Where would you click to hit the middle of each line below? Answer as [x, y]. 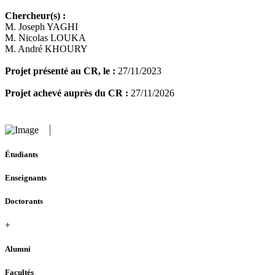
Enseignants [26, 177]
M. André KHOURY [46, 49]
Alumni [18, 249]
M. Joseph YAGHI [41, 27]
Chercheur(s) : [35, 16]
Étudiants [21, 154]
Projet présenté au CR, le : [61, 71]
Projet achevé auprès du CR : [68, 93]
